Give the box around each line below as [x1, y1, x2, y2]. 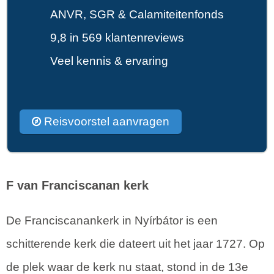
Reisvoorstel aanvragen [41, 114, 169, 128]
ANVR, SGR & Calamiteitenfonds [50, 7, 224, 21]
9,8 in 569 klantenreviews [50, 31, 184, 44]
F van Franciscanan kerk [6, 178, 149, 192]
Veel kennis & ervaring [50, 54, 168, 67]
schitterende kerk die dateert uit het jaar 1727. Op [6, 237, 265, 250]
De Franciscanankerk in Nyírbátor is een [6, 213, 218, 227]
